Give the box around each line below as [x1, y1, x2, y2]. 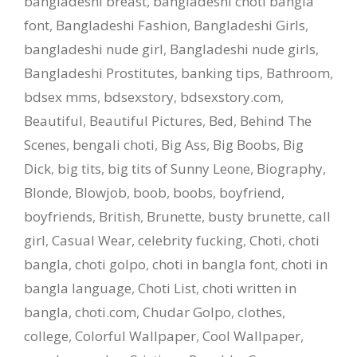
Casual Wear [52, 230, 131, 249]
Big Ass [161, 135, 206, 154]
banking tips [181, 63, 260, 82]
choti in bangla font [152, 254, 275, 273]
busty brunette [208, 206, 302, 226]
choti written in [202, 278, 296, 297]
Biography [257, 159, 323, 178]
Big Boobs [213, 135, 277, 154]
